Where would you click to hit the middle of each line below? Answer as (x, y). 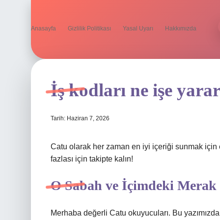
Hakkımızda (181, 28)
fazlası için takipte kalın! (92, 159)
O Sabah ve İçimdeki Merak (134, 185)
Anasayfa (43, 28)
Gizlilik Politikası (89, 28)
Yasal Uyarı (138, 28)
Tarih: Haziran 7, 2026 (80, 118)
